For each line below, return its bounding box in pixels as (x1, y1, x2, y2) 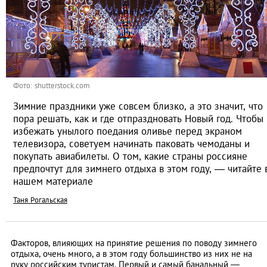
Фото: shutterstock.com (13, 80, 90, 91)
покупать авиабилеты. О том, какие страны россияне (13, 150, 247, 163)
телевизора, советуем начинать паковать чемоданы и (13, 137, 250, 151)
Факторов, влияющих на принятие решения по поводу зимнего (11, 237, 257, 249)
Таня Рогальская (13, 195, 67, 206)
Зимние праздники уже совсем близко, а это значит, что (13, 100, 263, 113)
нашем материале (13, 175, 93, 188)
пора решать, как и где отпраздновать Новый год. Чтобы (13, 112, 263, 126)
